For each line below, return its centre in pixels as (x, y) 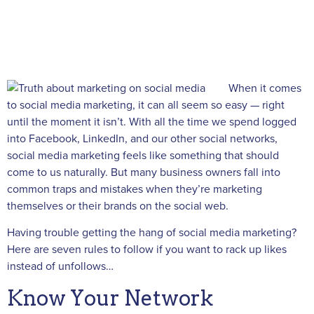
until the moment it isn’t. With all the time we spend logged (152, 122)
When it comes (265, 88)
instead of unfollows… (60, 267)
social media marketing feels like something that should (143, 156)
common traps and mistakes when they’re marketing (135, 189)
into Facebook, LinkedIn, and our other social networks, (142, 139)
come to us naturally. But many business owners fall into (144, 172)
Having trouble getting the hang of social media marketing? (152, 233)
